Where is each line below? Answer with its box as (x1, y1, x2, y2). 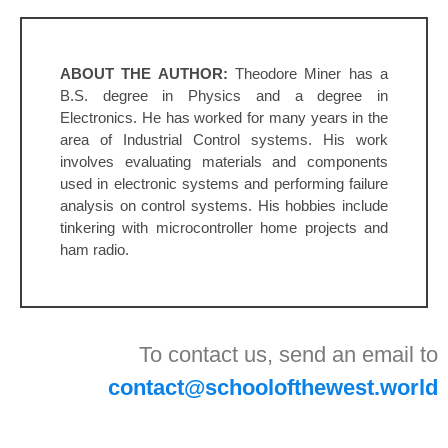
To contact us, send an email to (139, 341, 438, 367)
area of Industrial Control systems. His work (60, 130, 388, 148)
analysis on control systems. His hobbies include (60, 196, 388, 214)
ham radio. (60, 240, 129, 258)
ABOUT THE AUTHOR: (60, 64, 228, 82)
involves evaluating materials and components (60, 152, 388, 170)
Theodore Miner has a (227, 64, 389, 82)
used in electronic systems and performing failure (60, 174, 388, 192)
